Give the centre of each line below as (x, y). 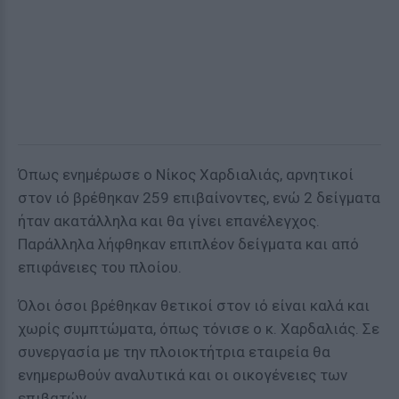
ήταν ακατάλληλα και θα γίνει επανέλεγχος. (169, 221)
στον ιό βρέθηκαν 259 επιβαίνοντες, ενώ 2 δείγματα (199, 198)
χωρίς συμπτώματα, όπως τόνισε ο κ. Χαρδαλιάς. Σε (199, 329)
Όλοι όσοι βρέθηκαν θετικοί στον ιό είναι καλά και (194, 305)
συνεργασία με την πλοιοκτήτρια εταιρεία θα (174, 352)
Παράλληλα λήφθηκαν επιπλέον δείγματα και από (188, 244)
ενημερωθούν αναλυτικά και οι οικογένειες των (183, 375)
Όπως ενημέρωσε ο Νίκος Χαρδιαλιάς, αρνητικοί (186, 175)
